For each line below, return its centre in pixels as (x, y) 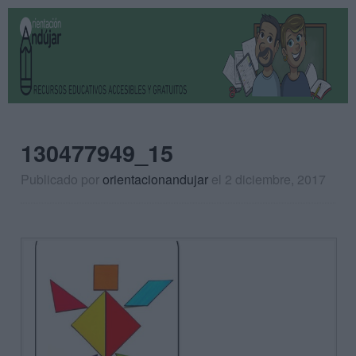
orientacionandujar (155, 179)
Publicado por (62, 179)
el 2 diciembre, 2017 (269, 179)
